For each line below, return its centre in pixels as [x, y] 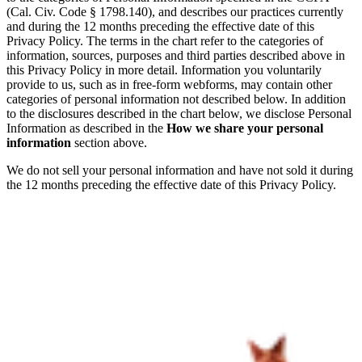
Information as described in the [86, 128]
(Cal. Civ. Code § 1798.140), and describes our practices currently [175, 12]
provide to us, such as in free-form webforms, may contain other [169, 85]
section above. [109, 143]
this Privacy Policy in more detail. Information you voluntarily [164, 70]
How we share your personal [245, 128]
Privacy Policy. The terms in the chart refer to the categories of [165, 41]
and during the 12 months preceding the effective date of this [160, 27]
